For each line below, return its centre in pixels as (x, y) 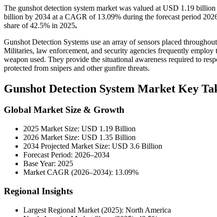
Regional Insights (38, 191)
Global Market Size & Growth (64, 110)
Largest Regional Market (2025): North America (97, 210)
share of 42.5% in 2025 (39, 25)
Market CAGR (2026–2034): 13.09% (81, 172)
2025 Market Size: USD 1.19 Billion (79, 129)
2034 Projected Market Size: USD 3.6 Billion (93, 146)
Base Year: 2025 (48, 164)
